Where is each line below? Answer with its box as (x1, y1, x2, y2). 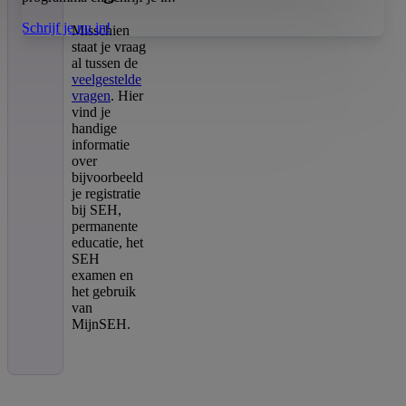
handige (72, 120, 117, 136)
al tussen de (72, 54, 138, 71)
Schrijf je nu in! (22, 19, 111, 35)
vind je (72, 103, 111, 120)
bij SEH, (72, 201, 121, 217)
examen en (72, 266, 133, 283)
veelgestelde (72, 71, 141, 87)
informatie (72, 136, 130, 152)
